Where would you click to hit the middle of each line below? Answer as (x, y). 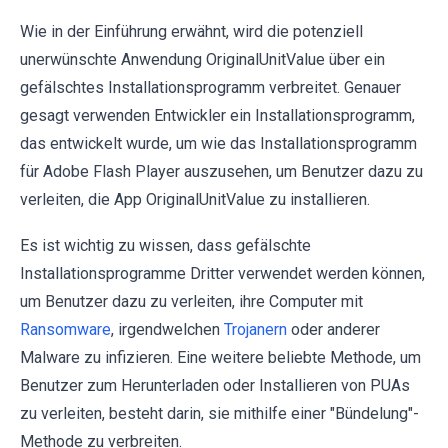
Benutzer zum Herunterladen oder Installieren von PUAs (215, 385)
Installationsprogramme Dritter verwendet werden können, (222, 273)
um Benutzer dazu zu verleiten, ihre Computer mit (191, 301)
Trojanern (255, 329)
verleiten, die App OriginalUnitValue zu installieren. (195, 199)
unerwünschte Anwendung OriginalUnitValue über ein (202, 59)
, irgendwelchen (167, 329)
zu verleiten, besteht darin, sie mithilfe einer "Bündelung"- (219, 413)
